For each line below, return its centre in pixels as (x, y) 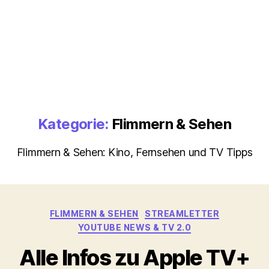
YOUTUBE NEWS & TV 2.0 (134, 228)
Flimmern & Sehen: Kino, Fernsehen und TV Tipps (134, 152)
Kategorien (161, 211)
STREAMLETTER (182, 213)
